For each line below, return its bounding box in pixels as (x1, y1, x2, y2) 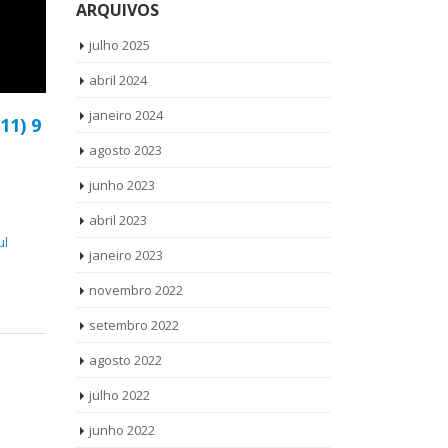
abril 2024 (89, 71, 147, 89)
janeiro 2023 (89, 246, 163, 264)
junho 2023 (89, 176, 155, 194)
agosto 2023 (89, 141, 162, 159)
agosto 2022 (89, 351, 162, 369)
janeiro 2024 (89, 106, 163, 124)
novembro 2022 (89, 281, 183, 299)
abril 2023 (89, 211, 147, 229)
